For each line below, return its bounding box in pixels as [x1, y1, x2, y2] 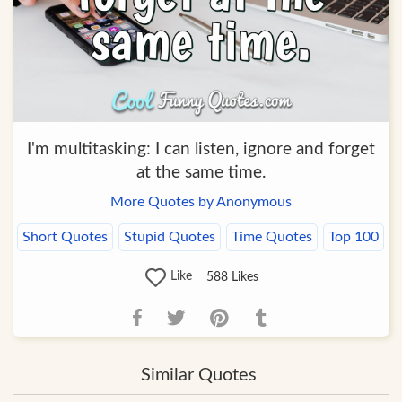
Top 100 [328, 229, 380, 244]
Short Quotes [22, 229, 109, 244]
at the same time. [135, 163, 266, 181]
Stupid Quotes [124, 229, 216, 244]
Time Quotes [232, 229, 313, 244]
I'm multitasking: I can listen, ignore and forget [26, 140, 375, 158]
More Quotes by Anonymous [109, 194, 292, 209]
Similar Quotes [140, 366, 257, 385]
